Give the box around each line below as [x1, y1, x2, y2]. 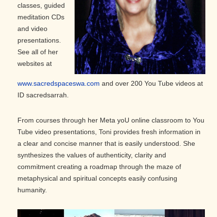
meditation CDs [17, 13, 64, 21]
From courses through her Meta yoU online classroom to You [17, 116, 204, 124]
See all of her [17, 48, 58, 56]
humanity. [17, 186, 47, 194]
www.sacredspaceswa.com [17, 79, 100, 88]
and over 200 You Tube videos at [100, 79, 203, 88]
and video [17, 25, 47, 33]
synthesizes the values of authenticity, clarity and [17, 151, 166, 159]
